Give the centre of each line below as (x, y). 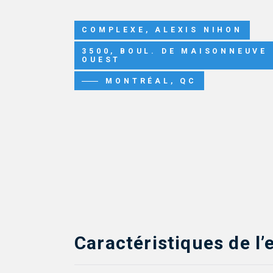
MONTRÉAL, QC (151, 81)
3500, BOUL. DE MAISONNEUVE (175, 51)
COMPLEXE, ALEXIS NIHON (162, 30)
